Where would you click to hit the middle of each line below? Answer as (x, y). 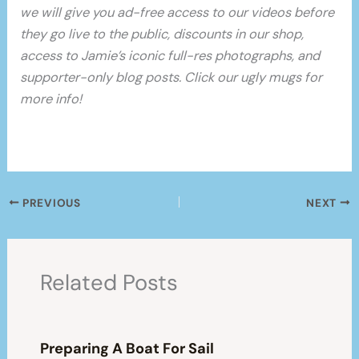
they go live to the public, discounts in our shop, (162, 34)
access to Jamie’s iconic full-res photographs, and (170, 56)
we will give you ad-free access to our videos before (177, 13)
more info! (51, 99)
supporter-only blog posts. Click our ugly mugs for (171, 78)
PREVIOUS (50, 203)
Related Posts (109, 283)
